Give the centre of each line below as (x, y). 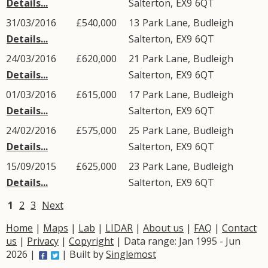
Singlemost (131, 254)
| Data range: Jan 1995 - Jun (177, 241)
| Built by (83, 254)
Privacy (43, 241)
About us (163, 228)
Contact (239, 228)
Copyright (91, 241)
